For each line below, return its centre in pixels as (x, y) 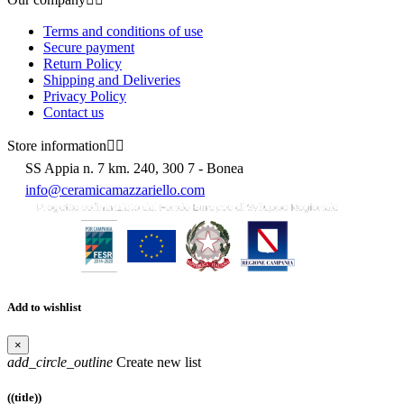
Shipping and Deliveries (112, 80)
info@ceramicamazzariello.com (115, 190)
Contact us (73, 113)
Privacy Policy (85, 96)
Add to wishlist (44, 308)
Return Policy (83, 64)
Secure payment (89, 48)
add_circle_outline (60, 362)
